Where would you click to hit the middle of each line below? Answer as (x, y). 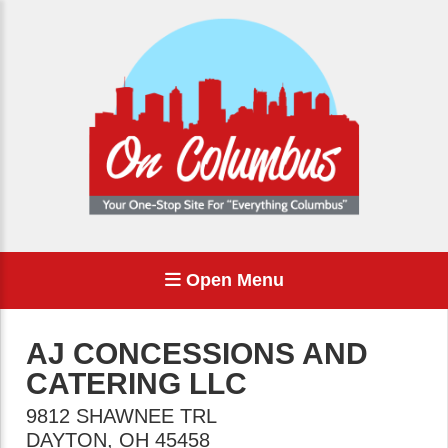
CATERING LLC (136, 383)
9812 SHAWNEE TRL (121, 416)
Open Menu (232, 280)
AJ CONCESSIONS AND (197, 353)
